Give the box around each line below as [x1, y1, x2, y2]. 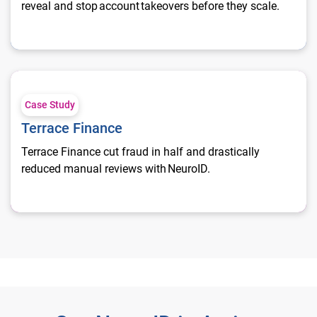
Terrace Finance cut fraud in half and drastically [21, 144, 260, 158]
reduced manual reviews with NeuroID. [21, 161, 212, 175]
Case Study [25, 98, 75, 110]
